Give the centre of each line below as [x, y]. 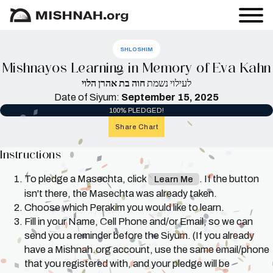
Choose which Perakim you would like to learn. [124, 207]
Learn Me [174, 179]
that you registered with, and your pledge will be [127, 263]
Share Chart [136, 126]
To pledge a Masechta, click [86, 179]
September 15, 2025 [170, 97]
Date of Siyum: [88, 97]
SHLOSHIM [136, 49]
